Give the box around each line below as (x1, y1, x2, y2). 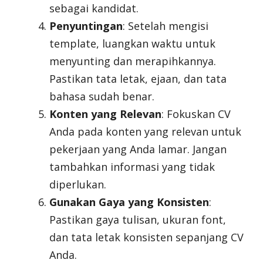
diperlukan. (49, 177, 106, 192)
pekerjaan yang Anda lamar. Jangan (49, 142, 227, 157)
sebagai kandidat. (49, 1, 139, 16)
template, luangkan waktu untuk (49, 36, 215, 51)
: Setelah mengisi (123, 19, 208, 33)
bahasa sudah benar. (49, 89, 154, 104)
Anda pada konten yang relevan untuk (49, 124, 241, 139)
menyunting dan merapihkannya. (49, 54, 216, 69)
